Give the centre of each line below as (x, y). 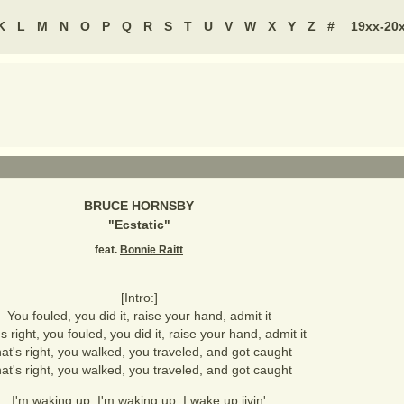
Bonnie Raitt (151, 250)
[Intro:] (139, 298)
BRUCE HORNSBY (139, 206)
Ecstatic (139, 225)
